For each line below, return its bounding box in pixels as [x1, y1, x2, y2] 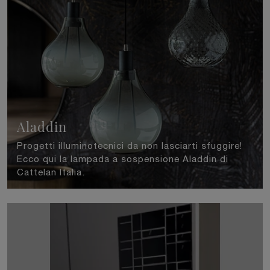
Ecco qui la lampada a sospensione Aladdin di [17, 153, 228, 164]
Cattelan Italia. [17, 166, 85, 177]
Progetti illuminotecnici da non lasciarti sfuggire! [17, 140, 242, 151]
